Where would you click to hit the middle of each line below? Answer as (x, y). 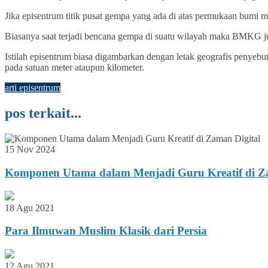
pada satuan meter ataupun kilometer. (74, 68)
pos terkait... (43, 113)
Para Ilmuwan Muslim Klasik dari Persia (106, 231)
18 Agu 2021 (30, 208)
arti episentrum (33, 88)
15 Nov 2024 (30, 150)
